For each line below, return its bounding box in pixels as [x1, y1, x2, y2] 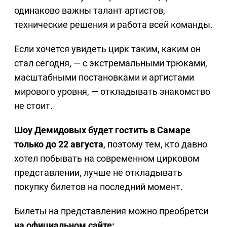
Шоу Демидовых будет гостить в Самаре [14, 125, 191, 136]
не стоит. [14, 100, 53, 111]
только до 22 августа [14, 139, 103, 150]
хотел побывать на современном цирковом [14, 153, 199, 164]
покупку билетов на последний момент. [14, 181, 183, 193]
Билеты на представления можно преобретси [14, 206, 208, 217]
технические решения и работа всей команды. [14, 19, 213, 30]
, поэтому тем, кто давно [103, 139, 207, 150]
